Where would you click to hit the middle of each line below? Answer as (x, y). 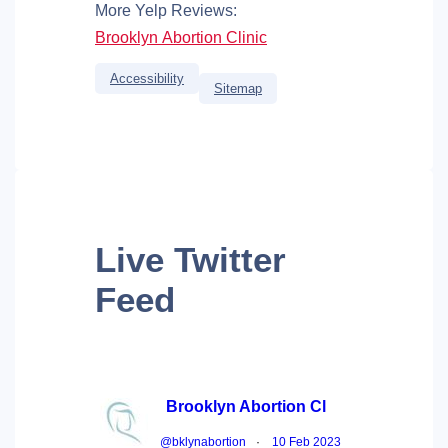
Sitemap (238, 88)
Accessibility (147, 78)
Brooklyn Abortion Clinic (181, 37)
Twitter (225, 259)
